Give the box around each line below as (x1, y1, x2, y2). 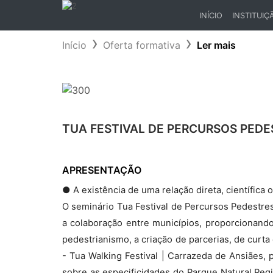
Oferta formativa (103, 39, 180, 51)
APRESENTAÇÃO (62, 164, 141, 176)
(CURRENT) (199, 21, 241, 31)
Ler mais (197, 39, 236, 51)
